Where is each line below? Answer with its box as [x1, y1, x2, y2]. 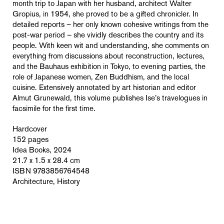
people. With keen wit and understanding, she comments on [12, 42, 209, 50]
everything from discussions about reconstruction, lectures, [12, 52, 204, 61]
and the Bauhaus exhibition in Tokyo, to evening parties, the [12, 63, 205, 71]
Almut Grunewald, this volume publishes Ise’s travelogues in [12, 94, 207, 103]
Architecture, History [12, 178, 80, 186]
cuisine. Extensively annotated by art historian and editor [12, 84, 196, 92]
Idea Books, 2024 [12, 146, 71, 155]
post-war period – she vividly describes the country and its [12, 31, 203, 40]
